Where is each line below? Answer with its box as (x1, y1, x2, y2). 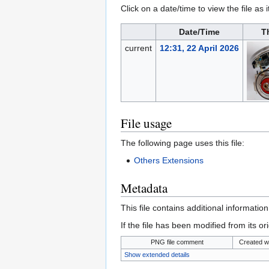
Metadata (121, 180, 168, 197)
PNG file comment (150, 238, 204, 246)
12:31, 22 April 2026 (159, 43, 239, 53)
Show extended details (124, 251, 190, 259)
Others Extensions (134, 156, 204, 166)
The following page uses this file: (121, 138, 244, 148)
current (124, 43, 152, 53)
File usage (121, 115, 172, 132)
